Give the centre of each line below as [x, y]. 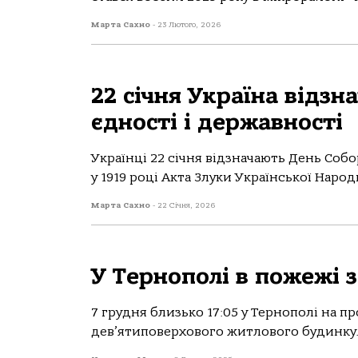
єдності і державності [217, 122]
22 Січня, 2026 [186, 205]
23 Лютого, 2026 [189, 25]
